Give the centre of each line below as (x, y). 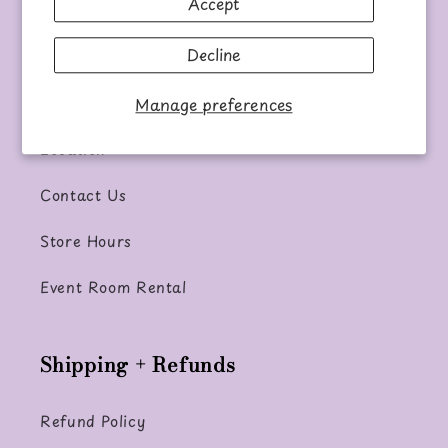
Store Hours (86, 240)
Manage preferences (214, 105)
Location (73, 148)
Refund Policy (93, 420)
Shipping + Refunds (138, 365)
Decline (213, 55)
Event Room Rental (113, 286)
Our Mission (86, 14)
